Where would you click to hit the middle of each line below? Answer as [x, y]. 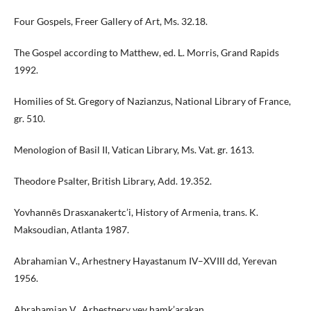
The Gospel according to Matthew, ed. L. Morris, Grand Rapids [146, 52]
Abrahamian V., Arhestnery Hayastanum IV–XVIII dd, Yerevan [145, 260]
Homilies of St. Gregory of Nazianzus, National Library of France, [152, 101]
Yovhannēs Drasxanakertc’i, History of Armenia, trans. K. [136, 212]
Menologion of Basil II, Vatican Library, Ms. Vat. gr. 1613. [134, 149]
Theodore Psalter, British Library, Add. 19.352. [113, 180]
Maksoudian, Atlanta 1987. [72, 229]
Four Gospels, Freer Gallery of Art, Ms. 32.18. [111, 21]
